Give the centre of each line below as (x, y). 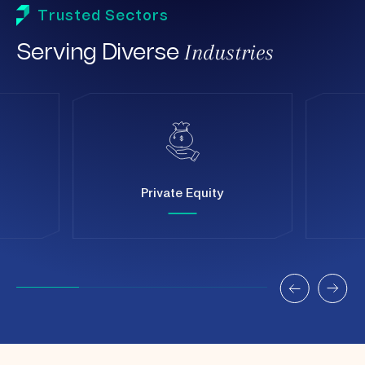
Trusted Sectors (103, 16)
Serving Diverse (100, 53)
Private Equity (182, 191)
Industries (229, 52)
